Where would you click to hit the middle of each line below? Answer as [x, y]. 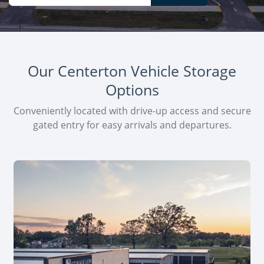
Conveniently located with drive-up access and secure [132, 111]
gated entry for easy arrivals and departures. [132, 125]
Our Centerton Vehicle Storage [132, 71]
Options [132, 90]
